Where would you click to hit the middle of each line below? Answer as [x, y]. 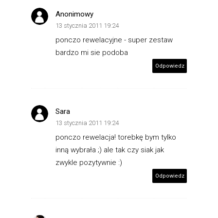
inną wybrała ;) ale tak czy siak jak [110, 150]
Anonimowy [74, 14]
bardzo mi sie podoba [92, 52]
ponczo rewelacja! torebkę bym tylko [116, 137]
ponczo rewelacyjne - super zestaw [114, 40]
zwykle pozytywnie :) [89, 162]
